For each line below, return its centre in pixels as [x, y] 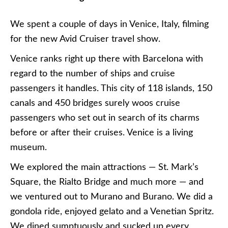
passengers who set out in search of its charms [105, 118]
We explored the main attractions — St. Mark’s [104, 167]
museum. [28, 148]
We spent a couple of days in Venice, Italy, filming [109, 24]
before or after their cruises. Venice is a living [102, 133]
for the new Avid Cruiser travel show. [85, 39]
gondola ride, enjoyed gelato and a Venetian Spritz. [112, 212]
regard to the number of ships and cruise [93, 74]
